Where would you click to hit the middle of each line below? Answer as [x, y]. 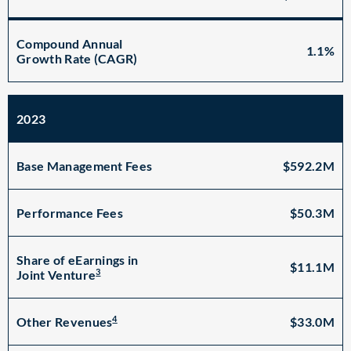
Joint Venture [56, 275]
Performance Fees [70, 213]
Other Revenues [65, 322]
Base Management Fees [85, 166]
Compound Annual [70, 43]
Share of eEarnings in [78, 260]
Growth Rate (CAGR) [77, 58]
